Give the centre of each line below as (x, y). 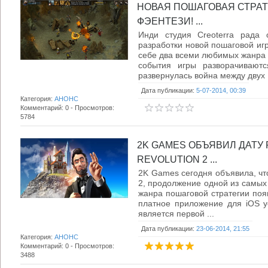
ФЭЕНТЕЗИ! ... (170, 21)
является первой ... (176, 214)
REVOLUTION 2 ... (177, 159)
